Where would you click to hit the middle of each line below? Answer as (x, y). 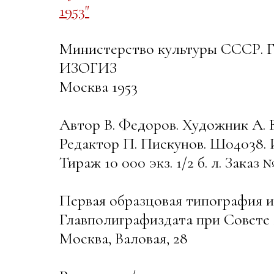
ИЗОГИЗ (88, 68)
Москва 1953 (98, 87)
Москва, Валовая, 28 (124, 239)
